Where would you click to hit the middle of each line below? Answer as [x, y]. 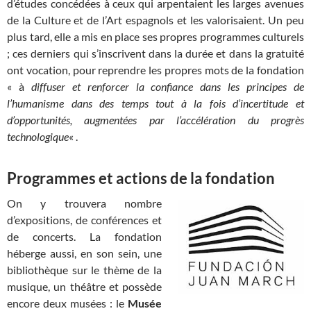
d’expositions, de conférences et [84, 219]
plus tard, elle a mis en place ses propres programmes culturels [155, 36]
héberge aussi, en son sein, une [84, 253]
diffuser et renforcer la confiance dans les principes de [164, 86]
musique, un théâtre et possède [84, 286]
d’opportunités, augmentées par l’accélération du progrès [155, 119]
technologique [38, 136]
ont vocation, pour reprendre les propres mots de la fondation [155, 69]
